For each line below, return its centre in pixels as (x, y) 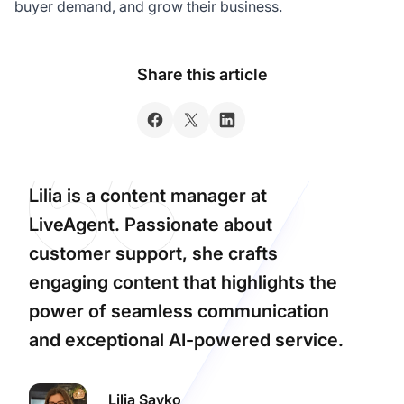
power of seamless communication (179, 311)
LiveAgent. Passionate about (151, 224)
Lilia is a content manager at (148, 195)
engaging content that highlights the (183, 282)
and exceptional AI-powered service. (186, 340)
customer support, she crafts (153, 253)
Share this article (202, 74)
